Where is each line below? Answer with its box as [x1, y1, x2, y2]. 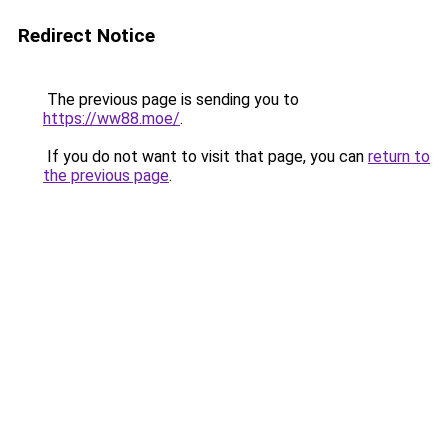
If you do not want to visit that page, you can [43, 147, 368, 166]
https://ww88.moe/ [43, 109, 180, 128]
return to [368, 147, 430, 166]
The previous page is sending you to [43, 90, 299, 109]
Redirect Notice [18, 24, 155, 47]
